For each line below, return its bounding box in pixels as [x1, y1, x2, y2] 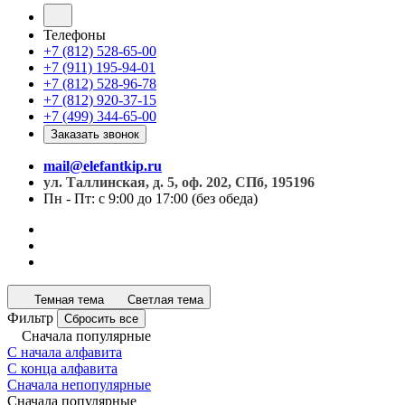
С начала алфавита [7, 344, 122, 360]
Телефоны [43, 27, 106, 42]
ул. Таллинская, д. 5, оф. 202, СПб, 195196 [43, 174, 315, 190]
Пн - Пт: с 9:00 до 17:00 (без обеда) [43, 191, 258, 206]
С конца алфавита [7, 361, 118, 376]
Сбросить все [64, 312, 138, 325]
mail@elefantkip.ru [43, 158, 162, 174]
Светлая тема [127, 293, 203, 306]
